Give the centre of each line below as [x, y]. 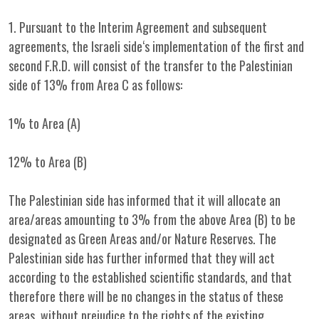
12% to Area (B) [48, 162]
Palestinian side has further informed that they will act [142, 258]
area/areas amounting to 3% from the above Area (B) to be [152, 219]
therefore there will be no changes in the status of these [146, 296]
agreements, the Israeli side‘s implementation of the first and [156, 46]
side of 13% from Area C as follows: [95, 85]
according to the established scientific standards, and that [150, 277]
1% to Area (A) [45, 123]
